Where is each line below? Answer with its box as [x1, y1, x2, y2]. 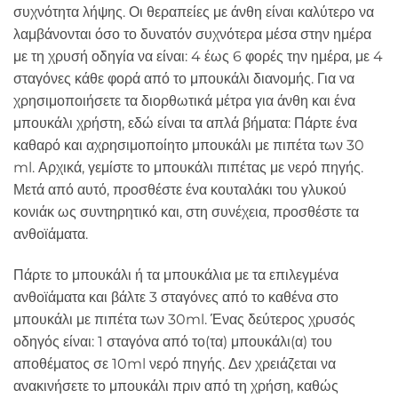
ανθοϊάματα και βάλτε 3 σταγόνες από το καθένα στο [13, 289, 338, 306]
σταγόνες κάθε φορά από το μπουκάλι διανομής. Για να [13, 70, 354, 88]
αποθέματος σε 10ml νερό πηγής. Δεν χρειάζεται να [13, 355, 336, 373]
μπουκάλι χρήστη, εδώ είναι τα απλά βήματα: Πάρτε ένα [13, 115, 357, 132]
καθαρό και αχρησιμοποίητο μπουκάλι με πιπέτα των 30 [13, 137, 364, 155]
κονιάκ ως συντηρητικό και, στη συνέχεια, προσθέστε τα [13, 203, 359, 221]
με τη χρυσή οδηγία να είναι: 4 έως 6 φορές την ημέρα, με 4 [13, 48, 383, 66]
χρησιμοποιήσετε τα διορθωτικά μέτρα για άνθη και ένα [13, 92, 355, 110]
